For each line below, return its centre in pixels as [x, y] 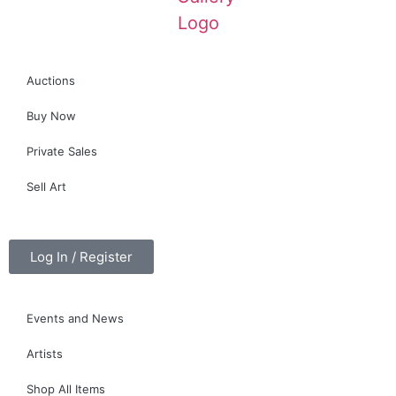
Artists [45, 353]
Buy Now [51, 115]
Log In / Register [81, 256]
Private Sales [62, 151]
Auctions [51, 80]
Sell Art [46, 186]
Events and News [75, 318]
